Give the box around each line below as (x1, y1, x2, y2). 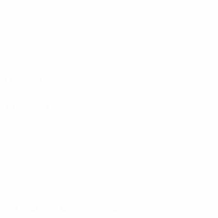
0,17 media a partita (4, 57, 71, 68)
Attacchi (4, 99, 49, 115)
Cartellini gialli (4, 47, 54, 58)
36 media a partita (115, 8, 179, 19)
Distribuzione (4, 73, 72, 88)
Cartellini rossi (115, 47, 166, 58)
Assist (115, 28, 136, 38)
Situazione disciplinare (4, 200, 118, 216)
